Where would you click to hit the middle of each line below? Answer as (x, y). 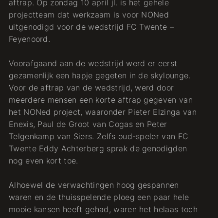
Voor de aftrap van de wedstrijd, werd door (91, 88)
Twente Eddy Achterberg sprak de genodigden (98, 148)
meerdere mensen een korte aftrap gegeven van (100, 100)
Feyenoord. (29, 39)
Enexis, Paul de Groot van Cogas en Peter (88, 124)
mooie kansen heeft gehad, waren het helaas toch (103, 209)
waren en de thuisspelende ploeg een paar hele (99, 197)
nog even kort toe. (43, 161)
